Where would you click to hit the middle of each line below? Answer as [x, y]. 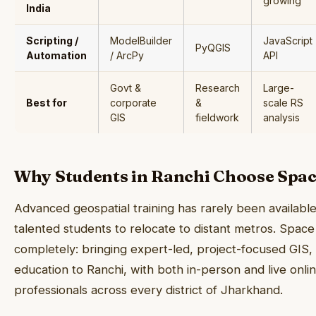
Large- [279, 88]
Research [218, 88]
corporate [133, 103]
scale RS [283, 103]
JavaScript [288, 41]
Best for [47, 103]
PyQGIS [213, 48]
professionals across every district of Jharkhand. [148, 290]
